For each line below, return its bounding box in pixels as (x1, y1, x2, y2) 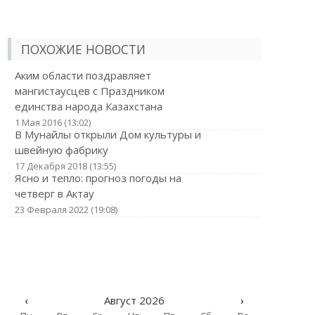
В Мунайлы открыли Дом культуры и (14, 127, 201, 141)
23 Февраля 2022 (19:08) (14, 203, 117, 216)
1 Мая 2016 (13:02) (14, 116, 91, 129)
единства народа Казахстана (14, 99, 162, 113)
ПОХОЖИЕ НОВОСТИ (20, 41, 146, 58)
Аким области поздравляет (14, 68, 151, 82)
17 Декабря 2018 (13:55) (14, 160, 116, 172)
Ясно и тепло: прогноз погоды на (14, 171, 181, 185)
